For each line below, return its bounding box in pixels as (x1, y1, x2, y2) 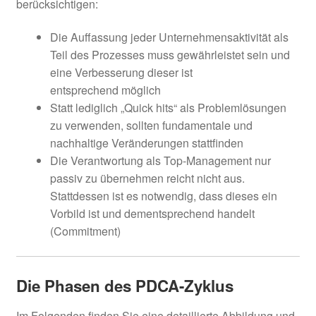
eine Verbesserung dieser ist (49, 64, 193, 81)
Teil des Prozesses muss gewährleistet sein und (49, 47, 290, 63)
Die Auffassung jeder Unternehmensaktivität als (49, 29, 288, 46)
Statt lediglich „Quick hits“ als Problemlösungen (49, 99, 286, 116)
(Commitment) (49, 223, 121, 240)
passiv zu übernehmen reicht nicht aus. (49, 170, 245, 187)
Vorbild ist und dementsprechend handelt (49, 205, 255, 222)
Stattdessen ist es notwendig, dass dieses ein (49, 188, 277, 205)
